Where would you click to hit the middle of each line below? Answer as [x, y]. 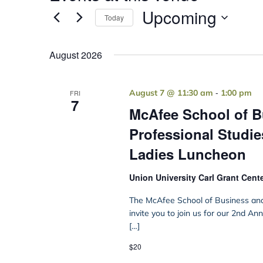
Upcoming [179, 17]
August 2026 [76, 55]
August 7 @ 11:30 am [171, 93]
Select [153, 33]
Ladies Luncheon [187, 154]
